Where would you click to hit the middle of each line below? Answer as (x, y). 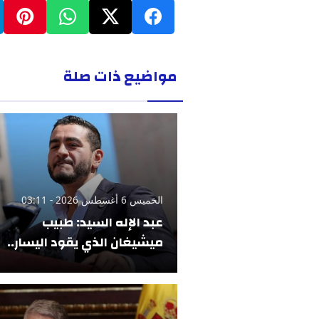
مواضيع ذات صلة (120, 77)
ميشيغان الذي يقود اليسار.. (85, 243)
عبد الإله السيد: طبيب (103, 223)
